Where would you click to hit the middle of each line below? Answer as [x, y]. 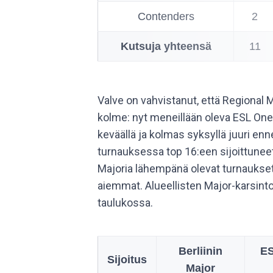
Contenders [166, 16]
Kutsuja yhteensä [166, 46]
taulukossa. [125, 203]
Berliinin [200, 251]
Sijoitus [127, 260]
